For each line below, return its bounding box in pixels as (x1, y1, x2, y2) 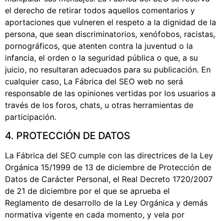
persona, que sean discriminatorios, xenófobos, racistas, (5, 29, 215, 39)
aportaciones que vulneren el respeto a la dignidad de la (5, 17, 216, 27)
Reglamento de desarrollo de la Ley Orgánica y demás (5, 197, 208, 208)
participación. (5, 111, 56, 122)
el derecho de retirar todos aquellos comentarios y (5, 5, 195, 15)
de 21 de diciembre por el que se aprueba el (5, 185, 170, 196)
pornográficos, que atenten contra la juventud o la (5, 40, 193, 51)
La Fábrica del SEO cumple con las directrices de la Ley (5, 150, 213, 160)
